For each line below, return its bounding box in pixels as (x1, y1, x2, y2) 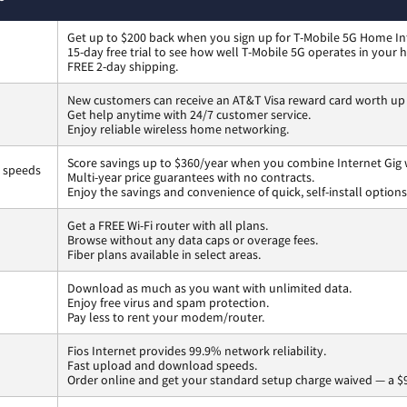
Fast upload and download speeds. (67, 356, 257, 373)
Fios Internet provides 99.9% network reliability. (67, 342, 326, 359)
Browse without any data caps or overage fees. (67, 231, 318, 248)
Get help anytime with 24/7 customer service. (67, 105, 311, 123)
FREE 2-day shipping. (67, 57, 178, 74)
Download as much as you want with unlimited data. (67, 279, 352, 296)
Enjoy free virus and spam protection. (67, 293, 269, 311)
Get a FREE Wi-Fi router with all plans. (67, 216, 268, 233)
